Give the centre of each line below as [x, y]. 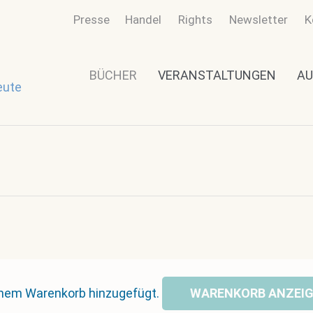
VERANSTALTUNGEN [217, 75]
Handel [143, 20]
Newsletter [259, 20]
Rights [195, 20]
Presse [92, 20]
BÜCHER [113, 75]
